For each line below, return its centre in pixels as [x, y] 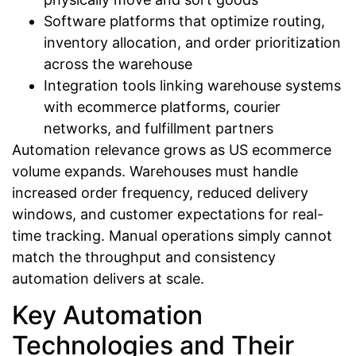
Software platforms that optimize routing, [184, 21]
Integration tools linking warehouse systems [192, 85]
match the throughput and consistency [144, 257]
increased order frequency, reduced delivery [160, 192]
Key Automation [107, 315]
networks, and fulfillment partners [159, 128]
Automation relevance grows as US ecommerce [172, 149]
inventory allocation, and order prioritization [192, 42]
